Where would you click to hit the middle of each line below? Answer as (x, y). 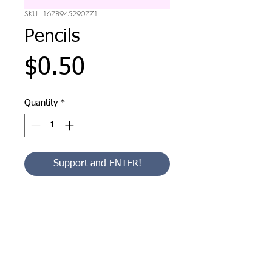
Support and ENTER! (97, 164)
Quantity (41, 103)
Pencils (52, 37)
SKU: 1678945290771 (61, 14)
